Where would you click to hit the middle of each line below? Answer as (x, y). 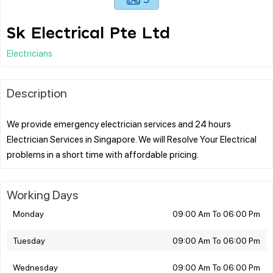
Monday (28, 213)
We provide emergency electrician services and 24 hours (119, 123)
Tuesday (29, 240)
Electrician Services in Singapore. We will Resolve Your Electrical (132, 139)
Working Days (43, 194)
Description (37, 92)
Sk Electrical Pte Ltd (88, 33)
